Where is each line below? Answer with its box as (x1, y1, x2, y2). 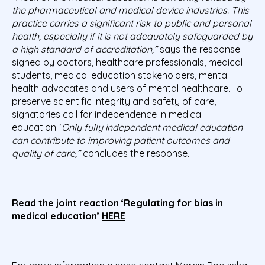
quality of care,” (12, 147, 83, 160)
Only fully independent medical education (62, 121, 243, 134)
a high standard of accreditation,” (12, 43, 160, 56)
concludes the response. (83, 147, 189, 160)
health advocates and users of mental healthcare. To (12, 82, 243, 95)
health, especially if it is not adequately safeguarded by (12, 30, 253, 43)
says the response (160, 43, 240, 56)
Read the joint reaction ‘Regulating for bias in (12, 197, 223, 209)
